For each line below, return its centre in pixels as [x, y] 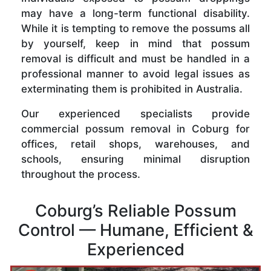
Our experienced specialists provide [135, 113]
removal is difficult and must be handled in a [135, 58]
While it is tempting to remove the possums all [135, 28]
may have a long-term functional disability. [135, 13]
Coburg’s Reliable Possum [135, 211]
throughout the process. [81, 174]
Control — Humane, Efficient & [135, 230]
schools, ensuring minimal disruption [135, 159]
